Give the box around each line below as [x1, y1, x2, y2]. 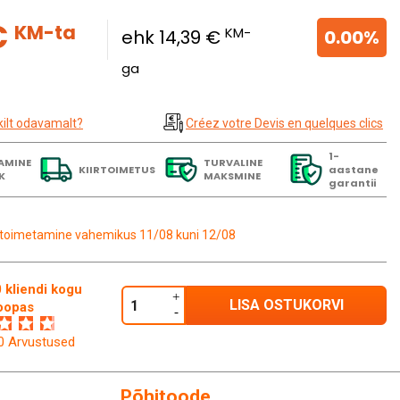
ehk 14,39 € [121, 25, 226, 51]
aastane [328, 162, 379, 177]
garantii [328, 175, 376, 190]
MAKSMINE [203, 169, 261, 184]
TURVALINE [203, 155, 262, 171]
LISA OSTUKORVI [229, 296, 344, 314]
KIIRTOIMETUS [78, 162, 155, 177]
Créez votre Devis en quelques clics [185, 116, 383, 131]
